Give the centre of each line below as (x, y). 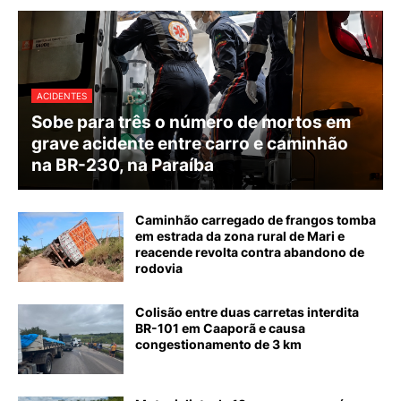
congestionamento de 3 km (218, 345)
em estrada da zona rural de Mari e (240, 236)
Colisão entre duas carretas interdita (247, 312)
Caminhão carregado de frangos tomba (256, 220)
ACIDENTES (62, 96)
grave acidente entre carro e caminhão (190, 144)
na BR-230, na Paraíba (123, 166)
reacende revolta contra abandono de (250, 252)
